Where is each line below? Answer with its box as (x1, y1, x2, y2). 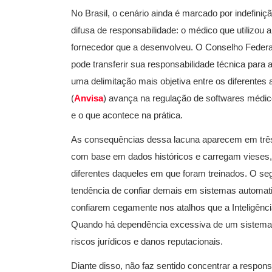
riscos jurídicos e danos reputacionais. (71, 236, 223, 246)
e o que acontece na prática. (71, 110, 183, 120)
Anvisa (74, 93, 103, 103)
